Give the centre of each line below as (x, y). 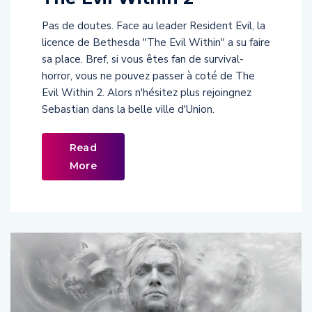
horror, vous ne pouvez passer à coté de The (148, 76)
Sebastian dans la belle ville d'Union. (128, 110)
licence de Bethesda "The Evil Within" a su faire (156, 43)
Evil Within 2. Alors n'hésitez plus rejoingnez (147, 93)
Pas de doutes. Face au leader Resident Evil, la (154, 26)
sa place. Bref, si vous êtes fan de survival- (143, 60)
